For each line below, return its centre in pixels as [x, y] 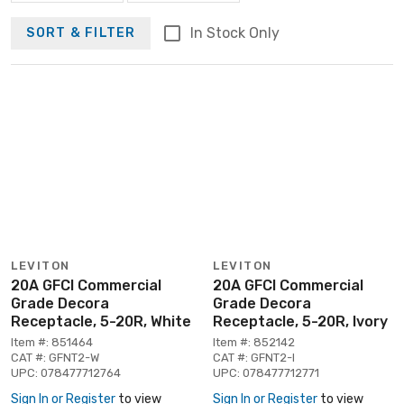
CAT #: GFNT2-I [254, 357]
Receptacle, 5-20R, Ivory [300, 321]
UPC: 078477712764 [66, 372]
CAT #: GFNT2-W [55, 357]
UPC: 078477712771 [266, 372]
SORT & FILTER [81, 33]
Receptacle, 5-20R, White [101, 321]
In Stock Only [234, 32]
